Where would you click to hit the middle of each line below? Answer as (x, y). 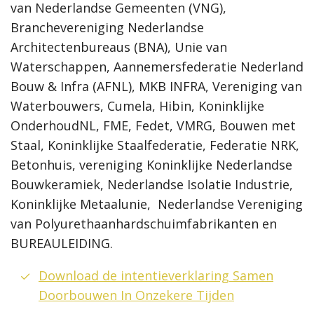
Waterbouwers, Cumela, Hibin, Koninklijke (137, 106)
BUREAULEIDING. (62, 244)
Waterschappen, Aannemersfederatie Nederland (157, 67)
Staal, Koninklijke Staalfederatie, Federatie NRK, (155, 145)
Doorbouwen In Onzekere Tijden (136, 295)
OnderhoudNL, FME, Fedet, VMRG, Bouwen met (153, 126)
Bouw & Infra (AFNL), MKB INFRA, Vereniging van (156, 87)
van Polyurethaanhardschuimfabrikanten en (144, 224)
